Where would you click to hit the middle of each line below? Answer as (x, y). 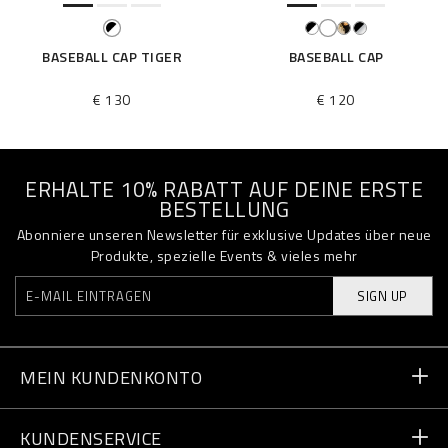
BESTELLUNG (224, 209)
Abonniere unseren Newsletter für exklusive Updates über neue (224, 235)
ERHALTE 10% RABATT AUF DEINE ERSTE (224, 189)
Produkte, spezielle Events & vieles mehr (224, 256)
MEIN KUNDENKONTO (111, 378)
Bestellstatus (77, 418)
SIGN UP (382, 295)
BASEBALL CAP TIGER (112, 57)
